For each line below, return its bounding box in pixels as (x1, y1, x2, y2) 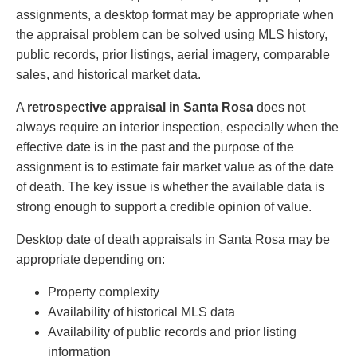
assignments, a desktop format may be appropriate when (16, 8, 334, 22)
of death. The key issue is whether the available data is (16, 180, 324, 194)
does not (253, 100, 305, 115)
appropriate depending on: (16, 253, 165, 267)
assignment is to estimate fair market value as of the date (16, 160, 334, 175)
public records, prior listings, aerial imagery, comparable (16, 48, 330, 62)
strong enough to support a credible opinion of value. (16, 200, 312, 214)
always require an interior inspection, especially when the (16, 120, 339, 135)
